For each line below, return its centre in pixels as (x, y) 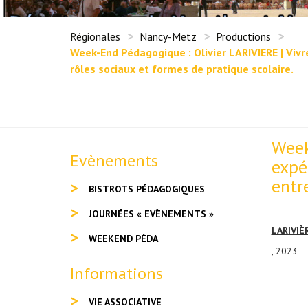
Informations (117, 273)
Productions (243, 36)
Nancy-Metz (168, 36)
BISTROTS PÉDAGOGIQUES (147, 189)
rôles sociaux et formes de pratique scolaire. (182, 69)
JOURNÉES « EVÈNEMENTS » (151, 214)
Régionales (95, 36)
